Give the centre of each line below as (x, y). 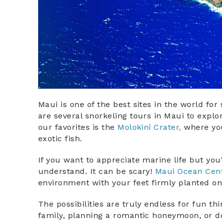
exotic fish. (60, 138)
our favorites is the (78, 127)
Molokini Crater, (149, 127)
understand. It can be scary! (97, 171)
